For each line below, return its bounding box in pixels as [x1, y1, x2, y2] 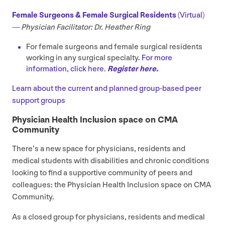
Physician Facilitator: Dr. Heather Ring [21, 23, 152, 33]
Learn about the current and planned [12, 84, 138, 94]
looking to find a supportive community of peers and [12, 168, 192, 178]
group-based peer [138, 84, 201, 94]
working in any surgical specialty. [26, 53, 140, 63]
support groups [12, 96, 65, 106]
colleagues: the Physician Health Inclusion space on [12, 180, 194, 190]
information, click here [26, 64, 104, 74]
